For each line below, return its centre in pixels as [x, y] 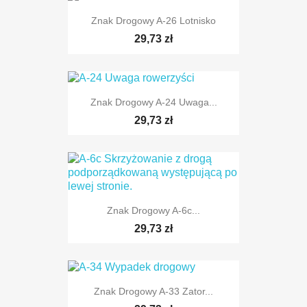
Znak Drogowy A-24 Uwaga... [153, 102]
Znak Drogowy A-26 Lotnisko [153, 21]
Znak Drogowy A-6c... [153, 211]
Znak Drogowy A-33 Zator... [153, 292]
